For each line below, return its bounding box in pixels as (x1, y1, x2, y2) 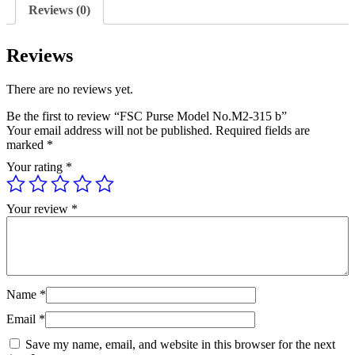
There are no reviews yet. (6, 82, 133, 97)
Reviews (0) (29, 3, 90, 17)
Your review (6, 202, 71, 216)
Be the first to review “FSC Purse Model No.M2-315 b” (6, 109, 287, 124)
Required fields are (216, 124, 310, 138)
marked (6, 138, 47, 152)
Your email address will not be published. (6, 124, 212, 138)
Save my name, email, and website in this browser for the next (25, 338, 335, 352)
